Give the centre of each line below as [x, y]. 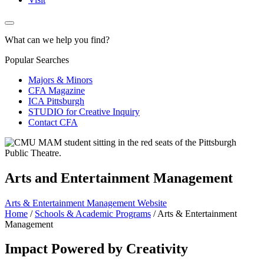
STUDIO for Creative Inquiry [84, 111]
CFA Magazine [57, 90]
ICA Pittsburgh [56, 101]
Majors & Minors [60, 80]
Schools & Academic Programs [93, 213]
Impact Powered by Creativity [96, 249]
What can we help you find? [57, 39]
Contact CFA [53, 122]
